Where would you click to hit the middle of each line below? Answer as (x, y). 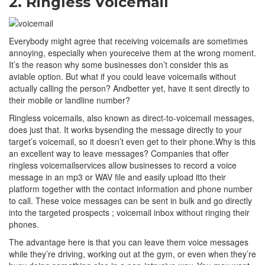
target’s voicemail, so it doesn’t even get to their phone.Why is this (132, 141)
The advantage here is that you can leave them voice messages (129, 242)
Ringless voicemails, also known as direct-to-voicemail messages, (132, 117)
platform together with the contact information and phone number (131, 188)
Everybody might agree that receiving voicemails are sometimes (128, 41)
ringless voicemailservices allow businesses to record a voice (123, 165)
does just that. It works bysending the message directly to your (125, 129)
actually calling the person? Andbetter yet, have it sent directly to (129, 88)
